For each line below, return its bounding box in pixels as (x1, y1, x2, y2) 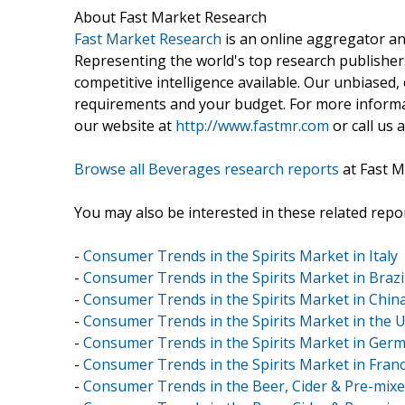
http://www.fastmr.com (175, 115, 329, 136)
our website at (74, 115, 175, 136)
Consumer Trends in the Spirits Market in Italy (83, 245, 398, 266)
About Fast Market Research (74, 6, 267, 27)
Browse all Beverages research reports (74, 158, 339, 179)
